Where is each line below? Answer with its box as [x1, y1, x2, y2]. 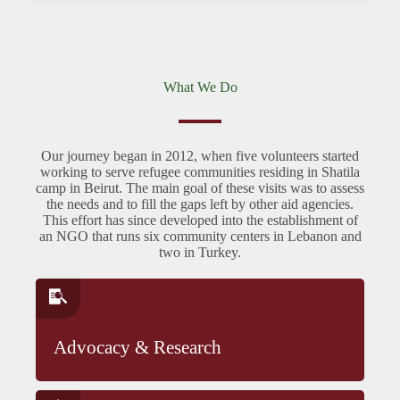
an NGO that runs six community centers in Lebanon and [38, 229, 362, 244]
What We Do [162, 79, 237, 95]
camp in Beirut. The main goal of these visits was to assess [36, 180, 364, 196]
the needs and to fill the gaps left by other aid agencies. [46, 196, 354, 212]
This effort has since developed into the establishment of [42, 212, 358, 228]
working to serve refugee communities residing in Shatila [40, 164, 360, 179]
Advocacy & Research [54, 337, 221, 358]
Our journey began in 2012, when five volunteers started [41, 148, 359, 163]
